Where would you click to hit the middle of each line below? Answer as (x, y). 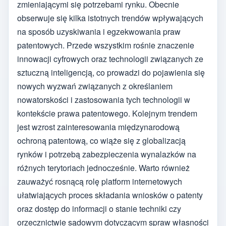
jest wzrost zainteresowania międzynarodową (98, 127)
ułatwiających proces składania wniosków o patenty (110, 195)
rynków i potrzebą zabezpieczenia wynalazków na (107, 154)
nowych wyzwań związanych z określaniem (95, 86)
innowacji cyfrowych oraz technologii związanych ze (110, 59)
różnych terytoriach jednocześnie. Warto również (103, 167)
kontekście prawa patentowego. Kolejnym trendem (107, 113)
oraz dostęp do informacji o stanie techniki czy (99, 208)
